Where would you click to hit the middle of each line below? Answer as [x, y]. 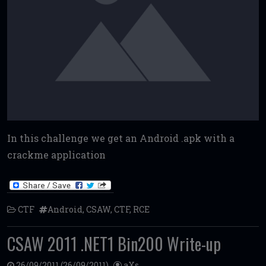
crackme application [56, 154]
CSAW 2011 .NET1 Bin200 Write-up [114, 243]
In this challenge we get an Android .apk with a [121, 138]
